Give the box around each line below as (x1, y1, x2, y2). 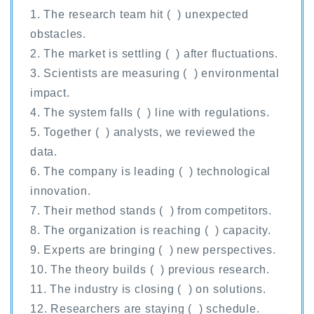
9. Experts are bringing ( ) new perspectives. (30, 243, 276, 256)
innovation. (30, 184, 91, 197)
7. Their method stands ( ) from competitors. (30, 204, 272, 217)
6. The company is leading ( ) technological (30, 165, 271, 177)
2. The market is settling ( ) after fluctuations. (30, 47, 278, 60)
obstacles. (30, 27, 87, 40)
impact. (30, 86, 70, 99)
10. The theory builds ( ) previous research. (30, 263, 270, 275)
